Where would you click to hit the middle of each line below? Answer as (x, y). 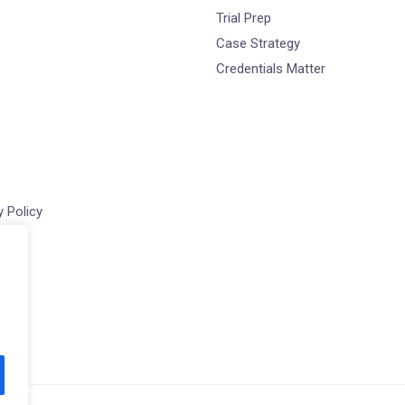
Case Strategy (258, 43)
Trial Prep (244, 18)
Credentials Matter (271, 69)
